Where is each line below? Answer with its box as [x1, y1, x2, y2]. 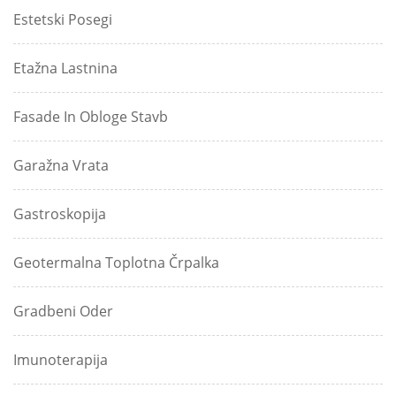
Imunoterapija [13, 350, 108, 370]
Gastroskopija [13, 204, 106, 225]
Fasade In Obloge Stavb [13, 107, 168, 127]
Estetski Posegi [13, 10, 112, 30]
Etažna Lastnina [13, 58, 118, 79]
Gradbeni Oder [13, 301, 113, 322]
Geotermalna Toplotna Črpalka [13, 253, 219, 273]
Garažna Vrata [13, 156, 109, 176]
